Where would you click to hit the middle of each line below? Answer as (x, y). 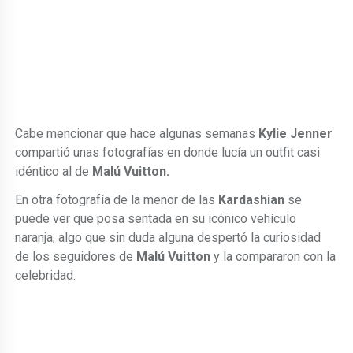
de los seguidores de (76, 256)
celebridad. (46, 275)
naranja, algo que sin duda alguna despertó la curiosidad (168, 237)
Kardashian (252, 199)
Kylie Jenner (296, 133)
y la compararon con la (273, 256)
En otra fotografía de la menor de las (117, 199)
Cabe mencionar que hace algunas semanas (137, 133)
